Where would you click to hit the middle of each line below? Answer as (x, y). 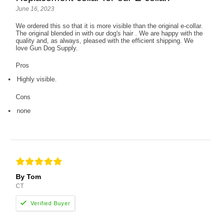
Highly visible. (37, 79)
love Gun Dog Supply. (47, 48)
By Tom (29, 177)
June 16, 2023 (35, 9)
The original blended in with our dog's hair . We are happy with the (110, 34)
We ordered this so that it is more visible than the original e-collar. (110, 26)
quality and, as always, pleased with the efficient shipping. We (105, 41)
